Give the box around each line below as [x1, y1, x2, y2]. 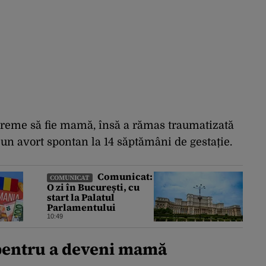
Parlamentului [47, 201, 116, 214]
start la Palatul [47, 191, 115, 204]
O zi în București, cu [47, 180, 140, 194]
